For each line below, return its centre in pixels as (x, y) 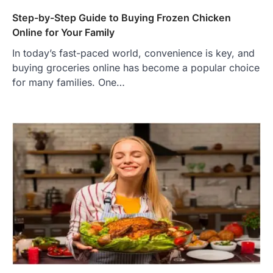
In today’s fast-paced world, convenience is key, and (133, 53)
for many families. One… (69, 82)
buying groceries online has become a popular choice (136, 67)
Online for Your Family (63, 32)
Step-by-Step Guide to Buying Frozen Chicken (122, 17)
